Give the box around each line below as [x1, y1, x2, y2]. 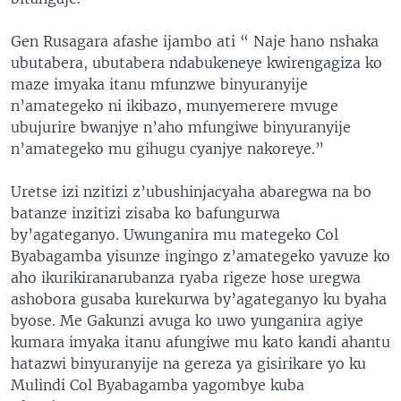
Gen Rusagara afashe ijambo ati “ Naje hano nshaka [11, 31, 379, 50]
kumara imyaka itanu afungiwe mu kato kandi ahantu [11, 332, 390, 351]
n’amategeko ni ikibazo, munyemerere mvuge [11, 96, 338, 115]
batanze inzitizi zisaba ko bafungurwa [11, 203, 280, 222]
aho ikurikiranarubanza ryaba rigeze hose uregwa [11, 268, 361, 286]
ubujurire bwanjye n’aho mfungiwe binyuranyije [11, 117, 351, 136]
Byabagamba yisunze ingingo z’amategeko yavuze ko [11, 246, 390, 265]
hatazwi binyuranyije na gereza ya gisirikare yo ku [11, 354, 366, 372]
